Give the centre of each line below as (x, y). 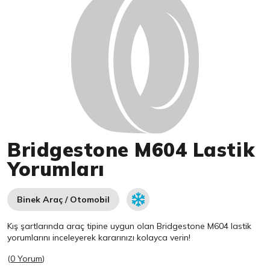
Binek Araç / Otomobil (64, 200)
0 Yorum (27, 259)
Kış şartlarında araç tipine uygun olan (82, 226)
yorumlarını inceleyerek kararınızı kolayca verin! (99, 238)
